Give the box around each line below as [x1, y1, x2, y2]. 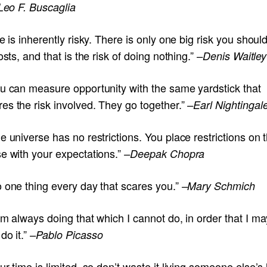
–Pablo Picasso [30, 226, 103, 242]
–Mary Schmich [181, 178, 255, 193]
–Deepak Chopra [124, 145, 205, 161]
